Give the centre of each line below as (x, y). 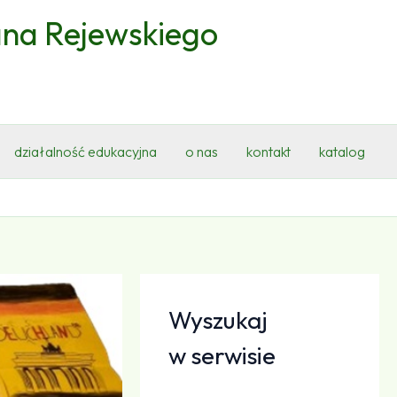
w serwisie (222, 355)
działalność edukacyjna (86, 152)
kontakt (269, 152)
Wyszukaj (218, 320)
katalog (342, 152)
